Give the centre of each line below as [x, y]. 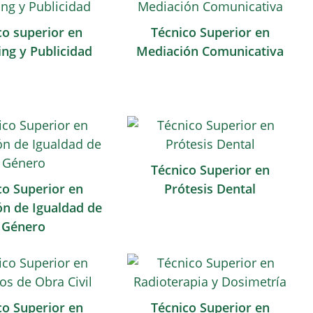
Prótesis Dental [210, 189]
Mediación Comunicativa [210, 51]
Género [24, 226]
